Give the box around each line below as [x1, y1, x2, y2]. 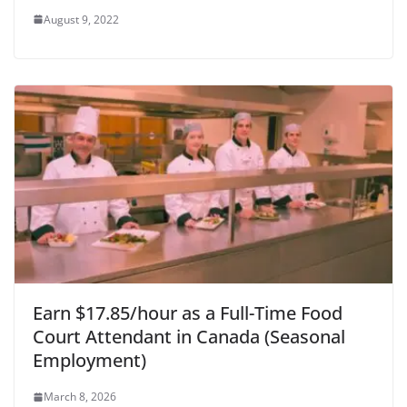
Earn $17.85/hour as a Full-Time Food [33, 301, 342, 326]
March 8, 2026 [44, 389, 116, 405]
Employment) [33, 348, 146, 373]
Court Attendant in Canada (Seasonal [33, 324, 345, 350]
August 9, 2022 [44, 11, 119, 27]
